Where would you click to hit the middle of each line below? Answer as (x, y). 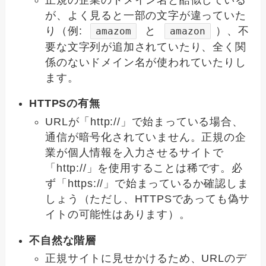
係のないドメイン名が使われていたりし (146, 62)
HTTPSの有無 (65, 104)
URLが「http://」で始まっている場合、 (144, 121)
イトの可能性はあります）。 (118, 214)
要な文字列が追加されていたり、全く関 (146, 47)
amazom (114, 31)
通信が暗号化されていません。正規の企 (146, 137)
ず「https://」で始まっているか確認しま (147, 183)
